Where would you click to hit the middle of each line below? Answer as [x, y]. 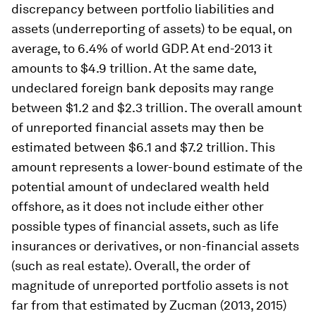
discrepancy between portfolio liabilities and [143, 9]
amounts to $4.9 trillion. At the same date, [134, 68]
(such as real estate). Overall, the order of [131, 266]
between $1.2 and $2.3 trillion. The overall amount [157, 108]
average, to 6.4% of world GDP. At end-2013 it [142, 48]
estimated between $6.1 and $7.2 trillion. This [143, 147]
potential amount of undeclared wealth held [140, 187]
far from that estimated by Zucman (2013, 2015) [149, 305]
